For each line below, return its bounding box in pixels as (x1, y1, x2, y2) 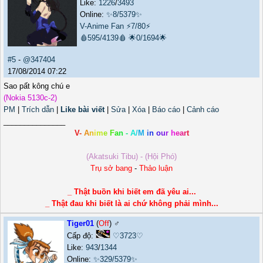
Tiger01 (67, 219, 95, 228)
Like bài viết (60, 105, 104, 114)
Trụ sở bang (90, 164, 132, 173)
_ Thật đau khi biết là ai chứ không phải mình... (45, 199, 218, 208)
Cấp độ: (67, 231, 96, 241)
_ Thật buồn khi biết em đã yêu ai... (67, 187, 196, 197)
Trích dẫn (22, 105, 54, 114)
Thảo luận (139, 164, 173, 173)
